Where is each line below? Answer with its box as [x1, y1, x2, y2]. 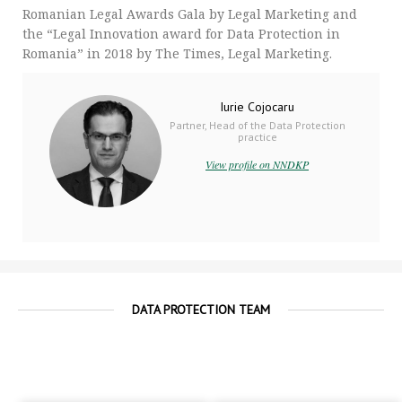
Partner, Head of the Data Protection [169, 118, 345, 132]
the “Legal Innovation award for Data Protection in [22, 24, 340, 42]
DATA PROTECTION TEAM [132, 301, 270, 318]
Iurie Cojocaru [220, 98, 295, 115]
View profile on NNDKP [205, 156, 310, 171]
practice [237, 129, 277, 144]
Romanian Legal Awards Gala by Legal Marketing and [22, 4, 357, 22]
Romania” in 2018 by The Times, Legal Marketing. [22, 44, 332, 62]
